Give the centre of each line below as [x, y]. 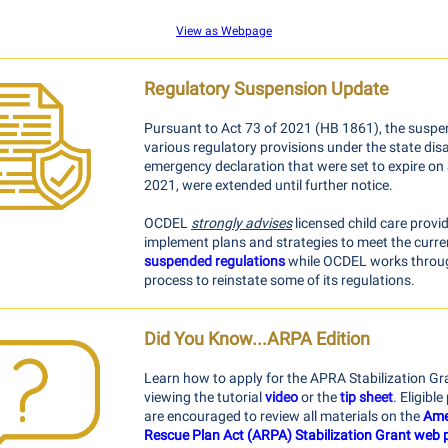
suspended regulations [214, 261]
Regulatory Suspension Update [266, 88]
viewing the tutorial [204, 397]
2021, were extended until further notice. [271, 185]
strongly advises [241, 223]
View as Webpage [224, 31]
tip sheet [366, 397]
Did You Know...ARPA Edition [257, 338]
